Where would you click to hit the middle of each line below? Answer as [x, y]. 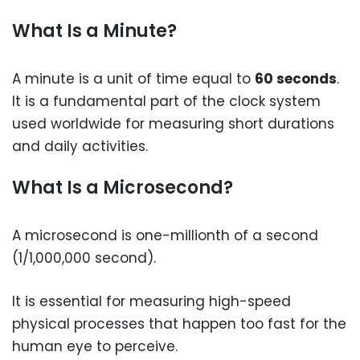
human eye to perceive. [95, 346]
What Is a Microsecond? [123, 188]
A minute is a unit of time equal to [133, 78]
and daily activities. [80, 146]
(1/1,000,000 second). [84, 258]
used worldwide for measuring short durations [173, 123]
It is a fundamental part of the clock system [166, 101]
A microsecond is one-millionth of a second [165, 235]
